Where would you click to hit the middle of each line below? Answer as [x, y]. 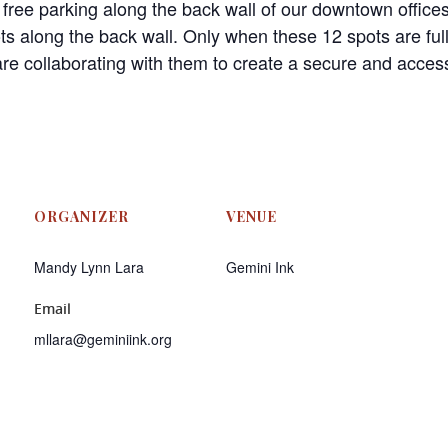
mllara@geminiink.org [103, 338]
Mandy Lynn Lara [89, 266]
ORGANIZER [81, 216]
